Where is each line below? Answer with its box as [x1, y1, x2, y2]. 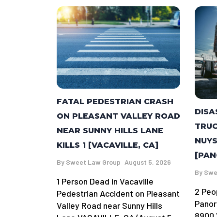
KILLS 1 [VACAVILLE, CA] [57, 140, 158, 150]
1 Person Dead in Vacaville [57, 176, 154, 187]
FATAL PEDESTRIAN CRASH [57, 97, 173, 107]
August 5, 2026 [124, 158, 171, 167]
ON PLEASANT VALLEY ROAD [57, 111, 180, 121]
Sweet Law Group [66, 158, 121, 167]
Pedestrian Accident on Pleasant [57, 188, 180, 199]
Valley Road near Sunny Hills [57, 200, 162, 211]
